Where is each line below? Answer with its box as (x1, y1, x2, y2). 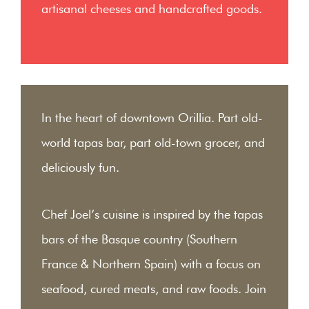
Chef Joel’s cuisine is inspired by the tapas (41, 207, 263, 221)
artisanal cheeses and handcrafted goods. (41, 1, 262, 16)
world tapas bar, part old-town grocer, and (41, 135, 265, 150)
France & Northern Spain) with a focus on (41, 257, 261, 271)
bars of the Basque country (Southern (41, 232, 237, 246)
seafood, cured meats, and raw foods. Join (41, 281, 266, 296)
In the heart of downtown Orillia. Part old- (41, 110, 263, 125)
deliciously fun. (41, 160, 119, 175)
